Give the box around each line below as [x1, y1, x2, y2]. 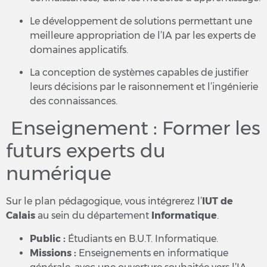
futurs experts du [6, 139, 166, 163]
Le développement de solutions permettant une [30, 15, 252, 27]
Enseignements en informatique [76, 247, 228, 259]
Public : [30, 232, 66, 244]
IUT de [202, 195, 233, 207]
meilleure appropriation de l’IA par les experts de [30, 29, 256, 41]
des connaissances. [30, 95, 117, 107]
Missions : [30, 247, 76, 259]
